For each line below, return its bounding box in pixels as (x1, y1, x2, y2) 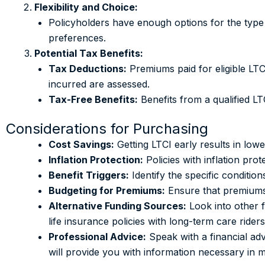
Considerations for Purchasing (6, 120, 208, 137)
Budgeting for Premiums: (49, 185, 165, 196)
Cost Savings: (49, 138, 114, 150)
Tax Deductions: (49, 63, 127, 75)
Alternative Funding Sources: (49, 200, 186, 212)
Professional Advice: (49, 231, 146, 243)
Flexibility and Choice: (34, 1, 138, 13)
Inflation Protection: (49, 154, 143, 166)
